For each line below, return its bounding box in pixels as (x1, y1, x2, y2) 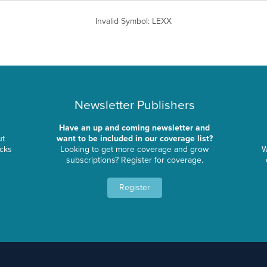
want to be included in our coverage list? (56, 133, 213, 144)
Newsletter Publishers (74, 98, 195, 113)
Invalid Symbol (95, 16, 148, 27)
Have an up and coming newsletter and (59, 123, 210, 133)
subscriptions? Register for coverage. (66, 155, 203, 166)
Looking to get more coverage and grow (60, 144, 209, 155)
